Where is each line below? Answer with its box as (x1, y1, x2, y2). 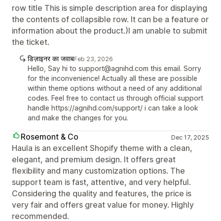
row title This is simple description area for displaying (12, 3, 207, 13)
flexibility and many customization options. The (12, 166, 185, 176)
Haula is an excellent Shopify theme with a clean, (12, 143, 192, 153)
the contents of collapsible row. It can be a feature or (12, 14, 209, 24)
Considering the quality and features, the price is (12, 188, 191, 198)
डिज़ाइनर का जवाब (28, 54, 74, 63)
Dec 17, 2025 (171, 134, 209, 141)
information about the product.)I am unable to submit (12, 26, 207, 36)
